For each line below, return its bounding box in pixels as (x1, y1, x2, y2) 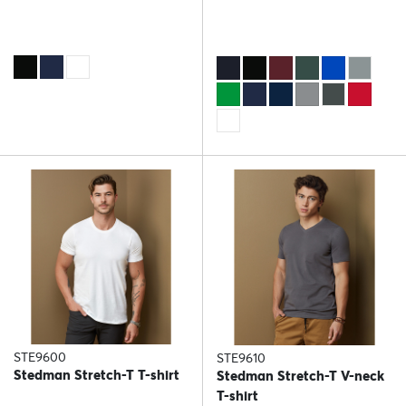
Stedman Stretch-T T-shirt (14, 366, 179, 384)
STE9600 (14, 349, 66, 366)
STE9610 (217, 350, 266, 367)
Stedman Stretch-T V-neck (217, 367, 384, 385)
